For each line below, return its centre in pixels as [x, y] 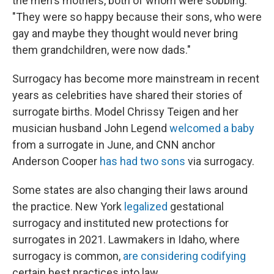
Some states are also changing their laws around [130, 190]
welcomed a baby [212, 128]
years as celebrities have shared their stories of [128, 95]
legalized [146, 207]
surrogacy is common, [68, 256]
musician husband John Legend [91, 128]
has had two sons [143, 161]
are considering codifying [184, 256]
